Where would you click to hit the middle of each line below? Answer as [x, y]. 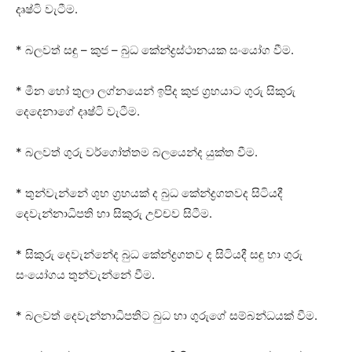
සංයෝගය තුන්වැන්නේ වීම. [85, 275]
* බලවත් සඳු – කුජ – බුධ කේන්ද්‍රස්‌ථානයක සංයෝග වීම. [155, 50]
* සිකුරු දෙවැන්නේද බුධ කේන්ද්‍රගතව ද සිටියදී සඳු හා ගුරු [159, 255]
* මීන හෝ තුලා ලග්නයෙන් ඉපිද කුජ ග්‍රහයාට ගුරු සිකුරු [156, 91]
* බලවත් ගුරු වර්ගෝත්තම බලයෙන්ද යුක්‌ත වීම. [137, 152]
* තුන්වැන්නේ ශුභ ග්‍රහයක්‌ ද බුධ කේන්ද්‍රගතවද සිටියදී [149, 193]
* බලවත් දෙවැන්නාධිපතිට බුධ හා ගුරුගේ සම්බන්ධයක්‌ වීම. [167, 316]
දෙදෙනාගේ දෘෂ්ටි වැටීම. [78, 112]
